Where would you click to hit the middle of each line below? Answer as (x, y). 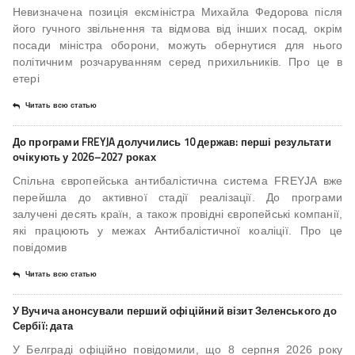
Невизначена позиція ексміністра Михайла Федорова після (177, 12)
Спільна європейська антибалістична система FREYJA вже (177, 181)
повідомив (40, 248)
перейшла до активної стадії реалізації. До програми (177, 198)
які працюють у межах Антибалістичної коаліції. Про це (177, 231)
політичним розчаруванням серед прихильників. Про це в (177, 62)
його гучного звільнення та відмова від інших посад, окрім (177, 29)
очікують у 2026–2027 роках (84, 157)
